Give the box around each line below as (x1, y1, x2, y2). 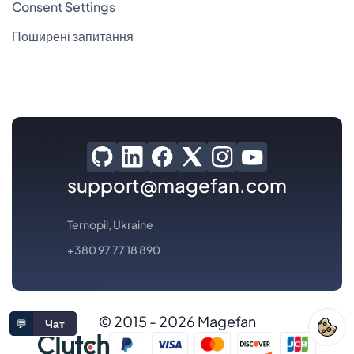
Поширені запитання (12, 27, 134, 44)
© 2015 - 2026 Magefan (98, 311, 256, 330)
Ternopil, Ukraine (67, 217, 153, 232)
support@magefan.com (67, 172, 287, 197)
